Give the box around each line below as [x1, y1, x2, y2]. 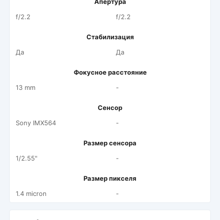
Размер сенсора [83, 139, 137, 147]
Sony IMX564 [16, 119, 56, 127]
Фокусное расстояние [73, 68, 147, 76]
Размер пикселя [83, 174, 137, 182]
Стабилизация [86, 33, 134, 41]
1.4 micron [16, 190, 47, 197]
